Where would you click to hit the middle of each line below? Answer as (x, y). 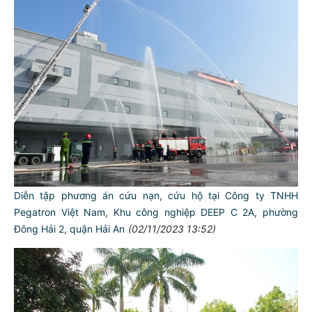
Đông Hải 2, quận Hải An (69, 228)
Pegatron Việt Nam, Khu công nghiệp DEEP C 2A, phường (156, 212)
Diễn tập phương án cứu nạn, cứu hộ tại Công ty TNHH (156, 195)
